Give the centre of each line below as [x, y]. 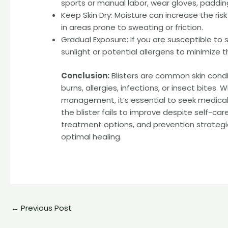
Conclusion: [85, 75]
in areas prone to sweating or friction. [132, 27]
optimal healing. [92, 136]
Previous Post [45, 208]
